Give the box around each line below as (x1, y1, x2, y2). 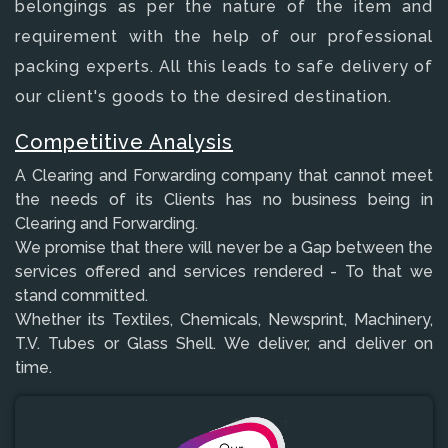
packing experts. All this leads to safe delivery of (15, 56, 433, 76)
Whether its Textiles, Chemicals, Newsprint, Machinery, (15, 309, 433, 329)
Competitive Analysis (15, 129, 233, 154)
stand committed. (15, 285, 148, 305)
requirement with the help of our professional (15, 26, 433, 46)
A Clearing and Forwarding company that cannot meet (15, 165, 433, 185)
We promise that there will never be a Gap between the (15, 237, 433, 257)
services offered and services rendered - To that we (15, 261, 433, 281)
